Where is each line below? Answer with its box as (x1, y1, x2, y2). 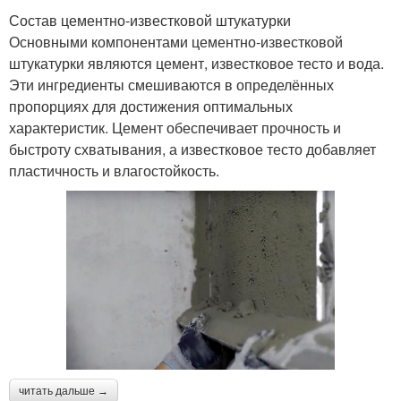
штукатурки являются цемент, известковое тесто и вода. (9, 52, 384, 73)
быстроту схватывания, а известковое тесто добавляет (9, 138, 376, 159)
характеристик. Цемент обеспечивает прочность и (9, 116, 341, 138)
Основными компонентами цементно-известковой (9, 30, 343, 52)
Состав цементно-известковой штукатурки (9, 9, 291, 30)
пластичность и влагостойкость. (9, 159, 219, 181)
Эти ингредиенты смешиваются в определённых (9, 73, 334, 95)
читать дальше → (19, 384, 108, 397)
